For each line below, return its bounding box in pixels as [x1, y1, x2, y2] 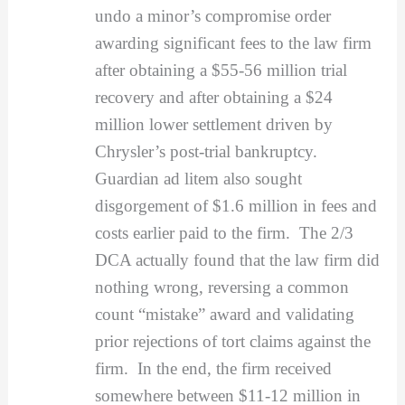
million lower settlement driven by [94, 114, 333, 134]
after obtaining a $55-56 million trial [94, 60, 347, 80]
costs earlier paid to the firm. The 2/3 [94, 222, 353, 242]
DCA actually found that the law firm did [94, 250, 380, 269]
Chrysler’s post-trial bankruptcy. [94, 141, 322, 161]
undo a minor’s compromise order [94, 5, 331, 25]
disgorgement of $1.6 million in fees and [94, 195, 377, 215]
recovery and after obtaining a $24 [94, 87, 333, 107]
